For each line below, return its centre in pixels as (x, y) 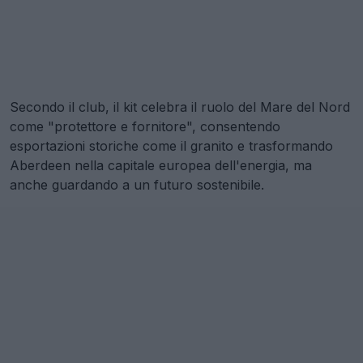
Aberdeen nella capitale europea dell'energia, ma (161, 165)
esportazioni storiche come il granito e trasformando (171, 145)
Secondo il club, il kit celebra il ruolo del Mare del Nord (180, 107)
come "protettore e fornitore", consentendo (145, 126)
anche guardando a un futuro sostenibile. (137, 184)
